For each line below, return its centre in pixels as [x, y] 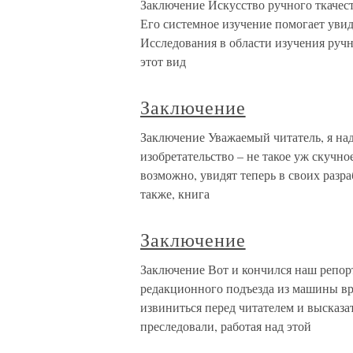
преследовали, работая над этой [226, 326]
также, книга [175, 193]
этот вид [163, 61]
